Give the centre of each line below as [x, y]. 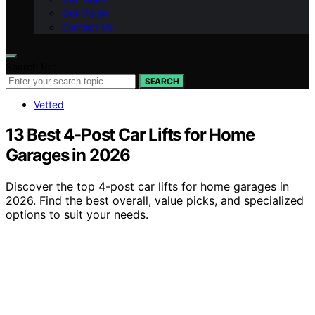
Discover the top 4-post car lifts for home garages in [147, 186]
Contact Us [88, 27]
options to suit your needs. [77, 214]
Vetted [49, 104]
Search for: [31, 66]
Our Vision [85, 13]
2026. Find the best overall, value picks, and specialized [155, 200]
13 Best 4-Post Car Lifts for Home [130, 134]
